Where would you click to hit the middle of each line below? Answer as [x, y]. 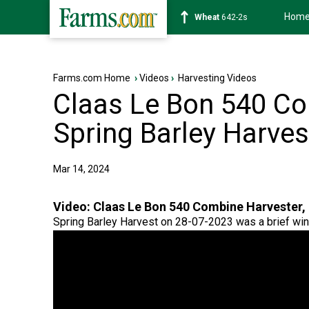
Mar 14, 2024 [81, 169]
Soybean [212, 17]
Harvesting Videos [217, 78]
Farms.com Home [92, 78]
